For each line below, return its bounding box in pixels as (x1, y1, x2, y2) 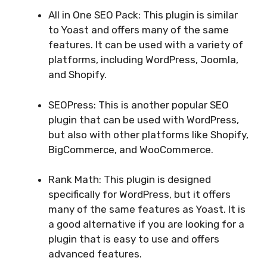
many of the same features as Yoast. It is (48, 203, 246, 216)
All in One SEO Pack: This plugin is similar (48, 9, 238, 21)
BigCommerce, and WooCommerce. (48, 143, 213, 156)
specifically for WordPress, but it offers (48, 188, 231, 201)
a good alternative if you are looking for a (48, 218, 244, 231)
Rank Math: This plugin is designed (48, 173, 211, 186)
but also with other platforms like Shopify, (48, 128, 249, 141)
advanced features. (48, 248, 142, 260)
